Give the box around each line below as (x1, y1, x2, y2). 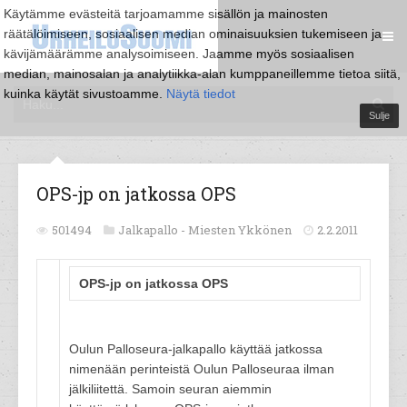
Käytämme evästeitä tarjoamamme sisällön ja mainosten (4, 6, 328, 21)
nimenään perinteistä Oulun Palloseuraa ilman (69, 362, 334, 376)
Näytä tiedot (166, 86, 235, 101)
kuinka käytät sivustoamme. (4, 86, 166, 101)
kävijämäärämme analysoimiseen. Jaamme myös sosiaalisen (4, 46, 354, 61)
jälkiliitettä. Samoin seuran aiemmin (69, 382, 272, 396)
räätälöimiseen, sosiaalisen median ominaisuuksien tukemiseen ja (4, 26, 382, 41)
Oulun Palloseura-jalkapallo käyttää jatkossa (69, 342, 323, 356)
